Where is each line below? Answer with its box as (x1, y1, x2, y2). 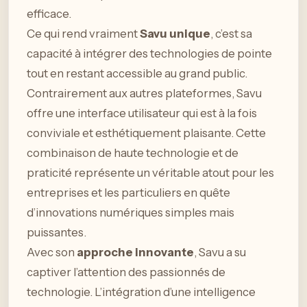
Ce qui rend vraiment (27, 26, 140, 40)
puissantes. (27, 225, 86, 239)
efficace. (27, 6, 71, 21)
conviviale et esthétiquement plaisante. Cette (27, 125, 266, 140)
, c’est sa (210, 26, 252, 40)
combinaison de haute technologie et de (27, 145, 238, 160)
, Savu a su (194, 245, 246, 259)
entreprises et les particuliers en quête (27, 185, 230, 199)
